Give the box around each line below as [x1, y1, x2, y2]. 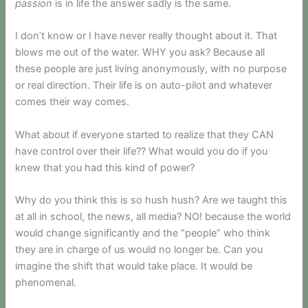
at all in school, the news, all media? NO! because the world [15, 210, 291, 223]
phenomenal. [15, 276, 77, 289]
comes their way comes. [15, 96, 130, 109]
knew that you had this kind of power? [15, 161, 195, 174]
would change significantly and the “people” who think [15, 227, 271, 240]
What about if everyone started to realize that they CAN [15, 128, 274, 141]
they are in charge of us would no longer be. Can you [15, 243, 263, 256]
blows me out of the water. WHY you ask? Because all [15, 46, 265, 59]
